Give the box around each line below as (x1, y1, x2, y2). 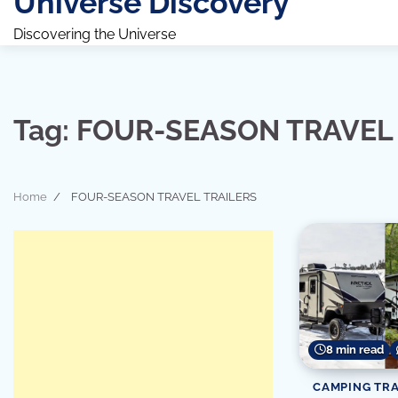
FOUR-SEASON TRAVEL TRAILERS (70, 190, 257, 204)
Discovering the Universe (13, 26, 176, 44)
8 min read (326, 342, 384, 356)
